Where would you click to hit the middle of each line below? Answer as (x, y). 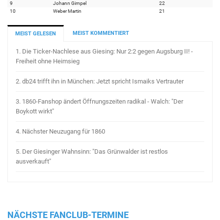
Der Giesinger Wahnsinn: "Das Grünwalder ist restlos (95, 152)
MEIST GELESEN (36, 34)
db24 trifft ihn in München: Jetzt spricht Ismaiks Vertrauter (103, 82)
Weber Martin (67, 11)
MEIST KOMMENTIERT (101, 33)
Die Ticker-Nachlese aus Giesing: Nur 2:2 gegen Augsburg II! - (108, 52)
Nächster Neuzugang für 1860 (64, 132)
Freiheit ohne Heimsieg (48, 61)
